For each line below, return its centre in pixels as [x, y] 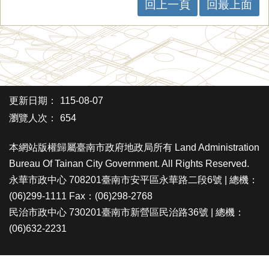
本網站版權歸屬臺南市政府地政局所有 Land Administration [134, 147]
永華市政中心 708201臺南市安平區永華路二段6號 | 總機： [134, 180]
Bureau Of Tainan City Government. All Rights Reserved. [129, 164]
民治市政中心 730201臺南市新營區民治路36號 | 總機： [127, 212]
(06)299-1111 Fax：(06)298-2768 [81, 196]
